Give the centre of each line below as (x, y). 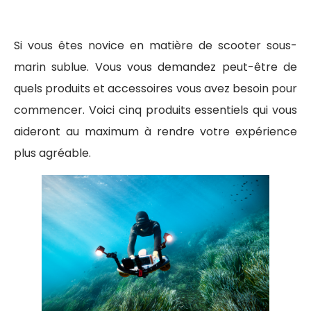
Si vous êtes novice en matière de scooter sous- (155, 45)
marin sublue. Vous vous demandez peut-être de (155, 67)
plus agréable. (52, 153)
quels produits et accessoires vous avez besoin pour (155, 88)
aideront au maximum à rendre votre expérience (155, 131)
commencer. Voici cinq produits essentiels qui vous (155, 110)
